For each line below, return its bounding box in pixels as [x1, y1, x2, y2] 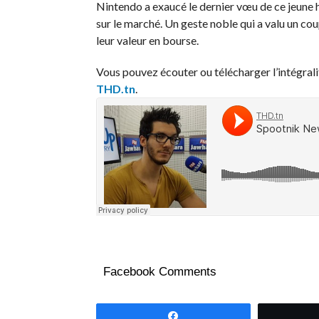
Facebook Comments [103, 265, 216, 278]
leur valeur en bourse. [95, 33, 199, 47]
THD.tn [95, 82, 135, 95]
